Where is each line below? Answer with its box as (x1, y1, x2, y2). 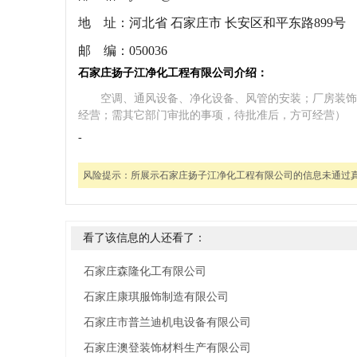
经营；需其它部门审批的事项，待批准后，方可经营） (78, 109, 346, 121)
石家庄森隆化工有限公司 (84, 265, 206, 277)
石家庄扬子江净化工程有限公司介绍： (78, 67, 268, 79)
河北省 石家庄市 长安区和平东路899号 (129, 16, 346, 29)
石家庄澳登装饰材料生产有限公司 (84, 342, 251, 354)
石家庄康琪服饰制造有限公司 (84, 291, 229, 303)
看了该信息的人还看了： (83, 232, 206, 244)
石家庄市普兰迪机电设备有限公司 (84, 316, 251, 328)
